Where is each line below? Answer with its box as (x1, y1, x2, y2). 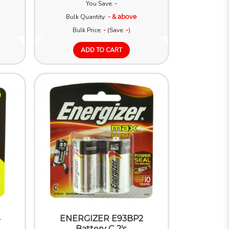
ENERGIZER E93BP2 (59, 213, 143, 223)
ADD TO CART (80, 45, 122, 54)
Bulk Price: (72, 26, 103, 34)
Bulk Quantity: (66, 12, 108, 21)
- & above (108, 12, 137, 20)
